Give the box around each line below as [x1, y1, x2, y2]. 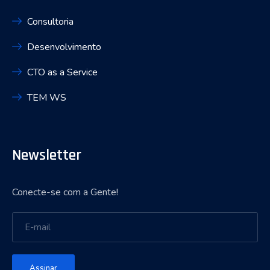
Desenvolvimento [27, 40, 101, 54]
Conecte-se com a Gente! [12, 186, 118, 199]
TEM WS [27, 90, 66, 104]
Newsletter [12, 145, 81, 166]
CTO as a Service [27, 65, 98, 79]
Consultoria [27, 14, 74, 28]
